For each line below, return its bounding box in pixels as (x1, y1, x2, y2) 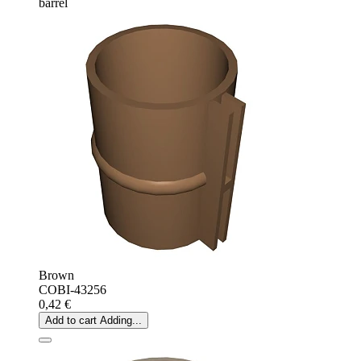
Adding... (100, 313, 142, 326)
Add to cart (45, 313, 97, 326)
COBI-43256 (39, 282, 106, 297)
